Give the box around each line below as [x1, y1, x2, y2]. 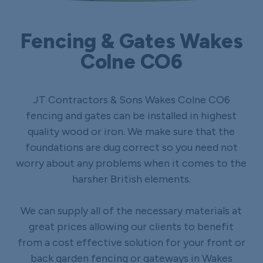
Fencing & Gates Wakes [20, 28, 243, 53]
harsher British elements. [72, 172, 191, 186]
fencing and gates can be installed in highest [26, 109, 237, 122]
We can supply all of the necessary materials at [21, 204, 242, 217]
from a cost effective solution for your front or [17, 235, 245, 249]
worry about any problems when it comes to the [16, 156, 247, 170]
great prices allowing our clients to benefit [29, 220, 234, 233]
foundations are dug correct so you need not [25, 140, 238, 154]
